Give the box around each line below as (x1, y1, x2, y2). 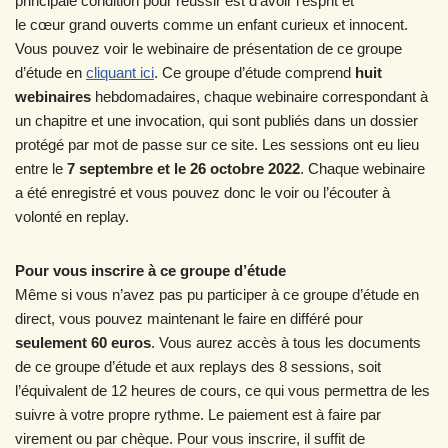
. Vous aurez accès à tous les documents (151, 334, 421, 351)
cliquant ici (86, 64, 154, 81)
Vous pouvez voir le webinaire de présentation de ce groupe (15, 40, 402, 57)
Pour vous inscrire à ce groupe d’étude (15, 262, 286, 279)
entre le (15, 160, 63, 177)
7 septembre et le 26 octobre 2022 (63, 160, 300, 177)
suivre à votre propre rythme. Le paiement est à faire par (15, 406, 381, 423)
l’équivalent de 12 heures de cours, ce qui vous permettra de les (15, 382, 430, 399)
